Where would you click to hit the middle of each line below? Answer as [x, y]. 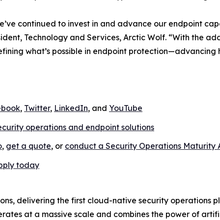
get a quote [28, 146]
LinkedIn [71, 108]
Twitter [37, 108]
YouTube [126, 108]
